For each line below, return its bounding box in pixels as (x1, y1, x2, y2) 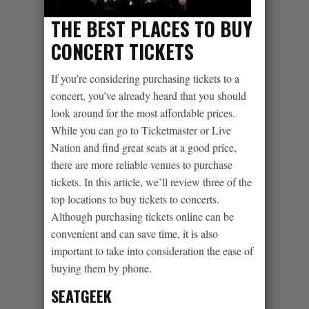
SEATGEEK (51, 284, 112, 307)
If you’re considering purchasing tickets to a (51, 70, 239, 86)
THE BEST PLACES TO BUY (51, 14, 252, 43)
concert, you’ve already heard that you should (51, 88, 246, 103)
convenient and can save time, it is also (51, 226, 218, 241)
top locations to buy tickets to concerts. (51, 191, 219, 206)
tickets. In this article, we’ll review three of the (51, 174, 252, 189)
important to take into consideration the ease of (51, 243, 253, 258)
